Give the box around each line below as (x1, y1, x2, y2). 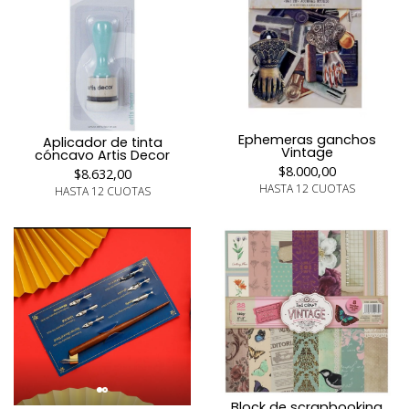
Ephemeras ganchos (237, 130, 376, 149)
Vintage (280, 142, 333, 162)
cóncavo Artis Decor (35, 145, 170, 164)
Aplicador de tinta (42, 132, 163, 152)
